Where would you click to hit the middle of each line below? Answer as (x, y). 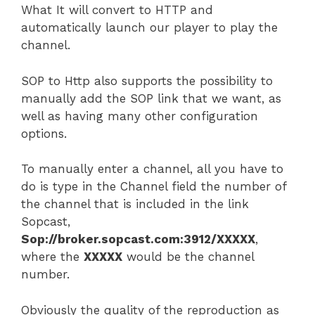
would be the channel (188, 257)
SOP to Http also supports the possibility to (147, 81)
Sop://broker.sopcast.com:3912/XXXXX (138, 239)
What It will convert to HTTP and (117, 10)
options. (44, 133)
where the (52, 257)
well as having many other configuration (140, 116)
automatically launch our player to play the (149, 28)
